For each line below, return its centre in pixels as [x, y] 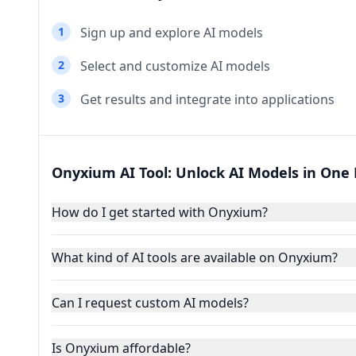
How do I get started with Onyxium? [160, 212]
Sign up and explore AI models [172, 33]
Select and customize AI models [175, 66]
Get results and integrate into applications [207, 99]
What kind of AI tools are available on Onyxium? [195, 257]
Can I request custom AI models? [150, 303]
